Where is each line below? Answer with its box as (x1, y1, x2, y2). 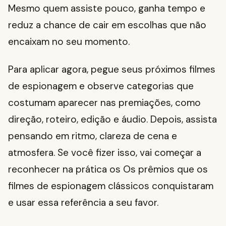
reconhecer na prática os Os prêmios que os (8, 163, 208, 176)
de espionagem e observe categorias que (8, 80, 194, 93)
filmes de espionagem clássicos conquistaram (8, 180, 213, 193)
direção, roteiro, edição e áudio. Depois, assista (8, 113, 217, 126)
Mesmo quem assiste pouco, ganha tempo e (8, 2, 205, 15)
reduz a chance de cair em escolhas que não (8, 19, 206, 32)
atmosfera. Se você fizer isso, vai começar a (8, 146, 201, 159)
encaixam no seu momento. (8, 35, 130, 48)
